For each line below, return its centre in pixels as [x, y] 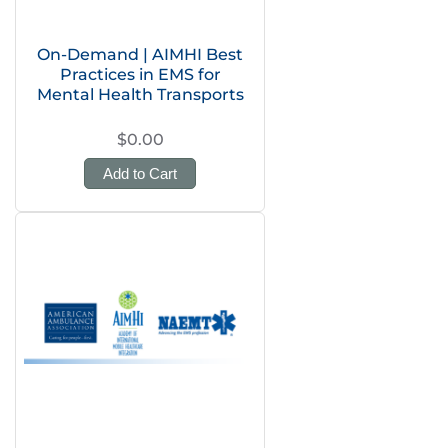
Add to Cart [140, 173]
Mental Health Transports [140, 94]
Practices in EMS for [140, 74]
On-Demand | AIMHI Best [140, 54]
